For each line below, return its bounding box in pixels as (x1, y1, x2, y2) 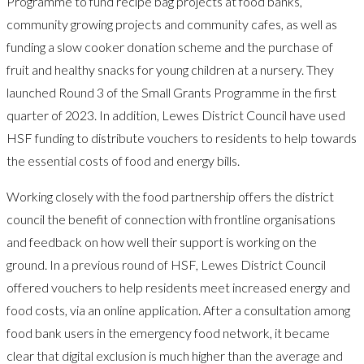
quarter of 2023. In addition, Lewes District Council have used (6, 106, 345, 123)
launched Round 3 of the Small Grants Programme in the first (6, 84, 336, 100)
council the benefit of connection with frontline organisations (6, 210, 336, 227)
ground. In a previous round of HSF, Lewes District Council (6, 256, 326, 272)
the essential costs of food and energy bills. (6, 152, 242, 168)
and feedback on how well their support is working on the (6, 233, 317, 249)
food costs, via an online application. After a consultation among (6, 301, 350, 318)
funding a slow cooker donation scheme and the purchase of (6, 38, 333, 54)
